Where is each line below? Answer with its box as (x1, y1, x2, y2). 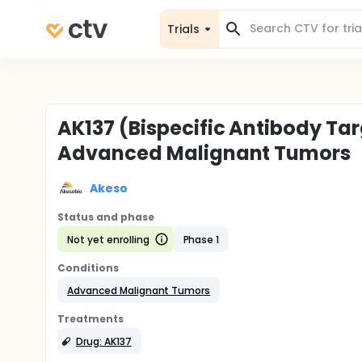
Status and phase (57, 210, 154, 224)
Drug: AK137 (76, 334, 132, 348)
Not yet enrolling (67, 232, 149, 246)
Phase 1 (183, 232, 220, 246)
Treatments (57, 312, 124, 326)
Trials (167, 20, 200, 37)
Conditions (57, 261, 119, 275)
